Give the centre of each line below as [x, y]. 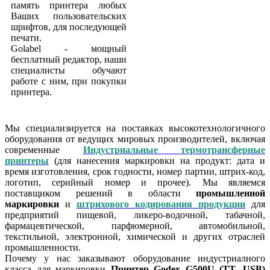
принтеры [27, 160]
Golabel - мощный [69, 48]
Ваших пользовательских [69, 16]
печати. [26, 37]
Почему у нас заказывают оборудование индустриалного [135, 258]
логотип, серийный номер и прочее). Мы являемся [135, 182]
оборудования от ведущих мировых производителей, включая [135, 139]
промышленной [231, 193]
